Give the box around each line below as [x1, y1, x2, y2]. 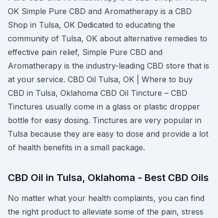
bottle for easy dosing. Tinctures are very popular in [8, 115, 201, 125]
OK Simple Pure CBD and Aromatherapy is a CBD [8, 6, 192, 16]
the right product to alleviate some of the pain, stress [8, 207, 203, 217]
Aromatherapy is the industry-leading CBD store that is [8, 61, 209, 71]
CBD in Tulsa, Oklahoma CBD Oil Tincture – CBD [8, 88, 187, 98]
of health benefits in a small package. [8, 143, 145, 152]
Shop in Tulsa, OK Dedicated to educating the [8, 20, 175, 30]
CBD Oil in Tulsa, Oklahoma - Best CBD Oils [8, 172, 209, 183]
